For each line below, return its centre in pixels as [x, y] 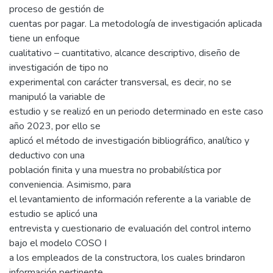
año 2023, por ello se [55, 126]
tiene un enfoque [44, 38]
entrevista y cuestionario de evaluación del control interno [130, 229]
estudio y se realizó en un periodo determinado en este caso [136, 112]
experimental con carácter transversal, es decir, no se [120, 82]
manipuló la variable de [57, 97]
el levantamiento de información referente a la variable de [130, 199]
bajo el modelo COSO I [58, 243]
